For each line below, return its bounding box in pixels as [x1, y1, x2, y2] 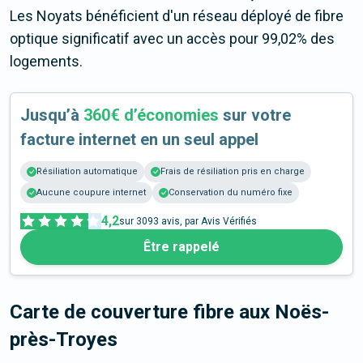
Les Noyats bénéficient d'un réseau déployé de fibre [10, 7, 344, 25]
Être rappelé [143, 239, 220, 255]
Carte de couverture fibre [10, 301, 239, 324]
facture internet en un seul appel [20, 130, 258, 150]
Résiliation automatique [36, 166, 138, 177]
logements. [10, 53, 83, 70]
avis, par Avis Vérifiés [159, 216, 257, 228]
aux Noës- [239, 301, 329, 324]
